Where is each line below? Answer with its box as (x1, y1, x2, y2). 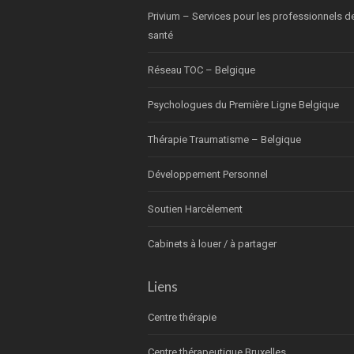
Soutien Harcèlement (148, 203, 243, 215)
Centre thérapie (148, 311, 217, 323)
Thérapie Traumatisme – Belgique (148, 134, 301, 145)
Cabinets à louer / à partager (148, 238, 277, 250)
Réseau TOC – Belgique (148, 64, 255, 76)
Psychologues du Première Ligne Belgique (148, 99, 339, 111)
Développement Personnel (148, 168, 268, 180)
